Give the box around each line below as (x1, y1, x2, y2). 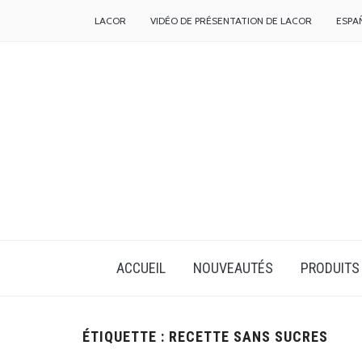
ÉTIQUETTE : (82, 328, 169, 345)
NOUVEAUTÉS (192, 259, 273, 276)
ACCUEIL (116, 259, 166, 276)
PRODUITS (300, 259, 360, 276)
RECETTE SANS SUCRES (169, 328, 328, 345)
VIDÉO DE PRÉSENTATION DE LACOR (150, 15, 312, 27)
